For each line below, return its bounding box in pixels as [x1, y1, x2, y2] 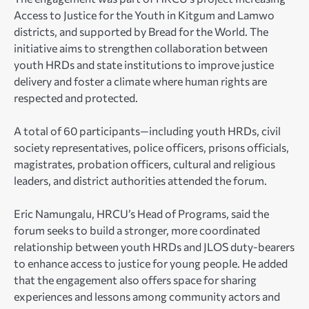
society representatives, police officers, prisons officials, [14, 140, 289, 154]
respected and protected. [14, 90, 138, 104]
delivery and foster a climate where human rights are [14, 74, 267, 88]
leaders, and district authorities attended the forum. [14, 173, 267, 187]
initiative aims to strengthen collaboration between [14, 41, 268, 54]
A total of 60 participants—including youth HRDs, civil [14, 123, 281, 137]
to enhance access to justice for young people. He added [14, 256, 288, 270]
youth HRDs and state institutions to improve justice [14, 57, 274, 71]
